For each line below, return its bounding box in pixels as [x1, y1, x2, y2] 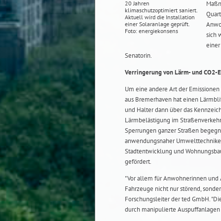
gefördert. [125, 157, 151, 166]
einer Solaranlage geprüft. [125, 20, 189, 28]
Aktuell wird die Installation [125, 13, 195, 21]
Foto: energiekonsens [125, 27, 178, 35]
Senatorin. [125, 51, 152, 60]
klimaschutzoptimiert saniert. [125, 6, 197, 14]
